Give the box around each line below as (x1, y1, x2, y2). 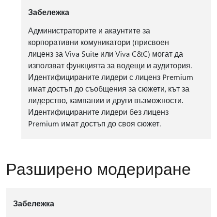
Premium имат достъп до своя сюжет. (28, 118, 161, 129)
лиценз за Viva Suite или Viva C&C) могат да (28, 48, 183, 59)
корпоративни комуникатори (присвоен (28, 37, 169, 47)
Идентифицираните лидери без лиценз (28, 107, 169, 117)
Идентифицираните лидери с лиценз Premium (28, 72, 193, 82)
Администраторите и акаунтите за (28, 25, 150, 36)
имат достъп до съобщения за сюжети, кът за (28, 83, 189, 94)
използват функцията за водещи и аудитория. (28, 60, 192, 71)
